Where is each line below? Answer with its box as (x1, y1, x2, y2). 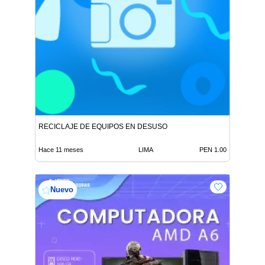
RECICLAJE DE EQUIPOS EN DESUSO (38, 122, 167, 131)
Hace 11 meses (38, 146, 83, 154)
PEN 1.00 (199, 146, 227, 154)
